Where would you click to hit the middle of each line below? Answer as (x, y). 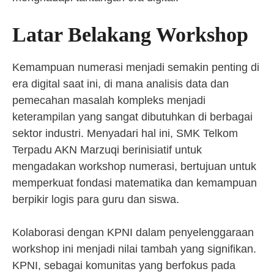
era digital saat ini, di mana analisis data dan (120, 84)
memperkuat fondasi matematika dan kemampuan (135, 183)
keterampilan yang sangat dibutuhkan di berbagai (132, 117)
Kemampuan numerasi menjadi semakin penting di (136, 67)
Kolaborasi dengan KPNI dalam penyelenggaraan (133, 232)
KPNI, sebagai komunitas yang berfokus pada (124, 265)
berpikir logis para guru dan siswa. (96, 199)
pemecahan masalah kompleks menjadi (109, 100)
